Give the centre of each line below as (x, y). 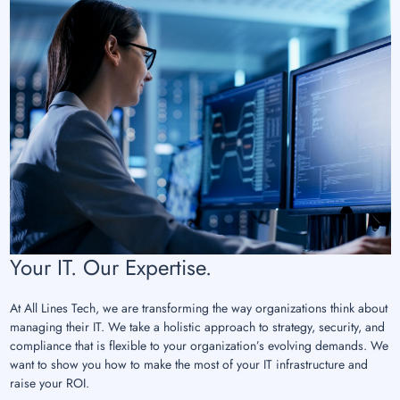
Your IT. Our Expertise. (110, 267)
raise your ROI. (49, 383)
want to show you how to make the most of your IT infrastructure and (188, 364)
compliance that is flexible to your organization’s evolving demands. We (199, 345)
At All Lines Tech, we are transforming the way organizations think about (198, 308)
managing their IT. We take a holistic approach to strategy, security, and (197, 326)
